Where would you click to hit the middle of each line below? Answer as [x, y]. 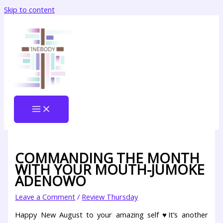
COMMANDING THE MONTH [108, 158]
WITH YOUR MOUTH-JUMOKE [110, 169]
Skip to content [29, 9]
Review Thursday [110, 196]
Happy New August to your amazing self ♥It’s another [111, 215]
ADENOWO [51, 181]
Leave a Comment [45, 196]
